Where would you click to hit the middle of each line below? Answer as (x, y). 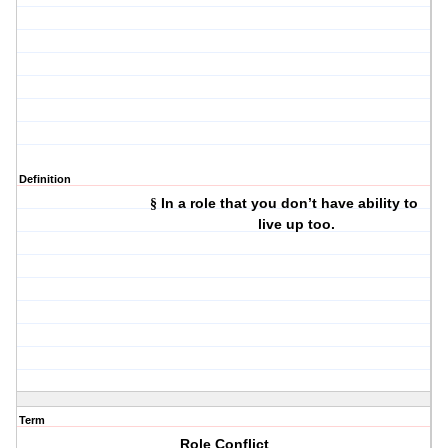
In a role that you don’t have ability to (290, 203)
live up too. (296, 224)
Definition (45, 179)
